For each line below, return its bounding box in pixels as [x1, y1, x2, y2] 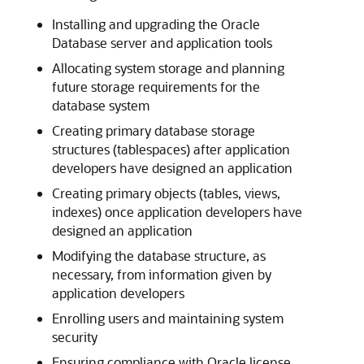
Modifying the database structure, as [52, 247, 266, 264]
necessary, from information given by [52, 266, 271, 283]
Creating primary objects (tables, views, [52, 184, 280, 201]
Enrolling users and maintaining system [52, 310, 284, 327]
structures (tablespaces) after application [52, 141, 290, 158]
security [52, 328, 97, 345]
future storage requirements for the [52, 78, 260, 95]
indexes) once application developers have [52, 203, 302, 220]
